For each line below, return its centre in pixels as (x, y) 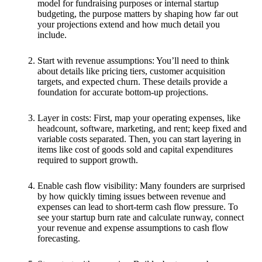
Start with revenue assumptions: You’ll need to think (133, 60)
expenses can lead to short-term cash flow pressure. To (138, 206)
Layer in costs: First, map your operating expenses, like (139, 118)
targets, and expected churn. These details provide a (132, 81)
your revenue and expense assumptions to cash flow (133, 227)
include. (52, 35)
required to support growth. (88, 160)
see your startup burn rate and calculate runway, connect (141, 217)
